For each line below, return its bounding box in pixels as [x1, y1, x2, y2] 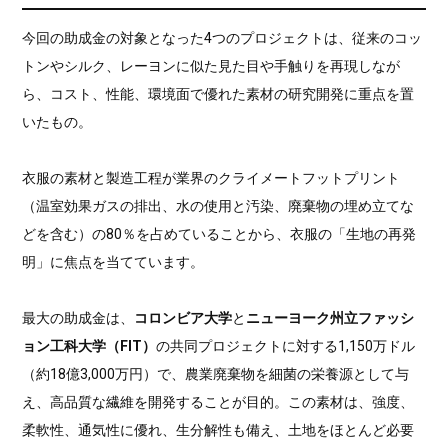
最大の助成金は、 [22, 309, 135, 326]
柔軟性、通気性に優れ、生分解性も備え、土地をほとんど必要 [22, 421, 415, 438]
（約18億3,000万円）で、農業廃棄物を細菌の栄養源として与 [22, 365, 410, 382]
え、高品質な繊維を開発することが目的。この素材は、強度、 [22, 393, 415, 410]
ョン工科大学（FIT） [22, 337, 157, 354]
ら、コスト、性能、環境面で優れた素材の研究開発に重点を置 [22, 85, 415, 102]
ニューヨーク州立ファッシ [246, 309, 415, 326]
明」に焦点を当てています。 [22, 253, 205, 270]
